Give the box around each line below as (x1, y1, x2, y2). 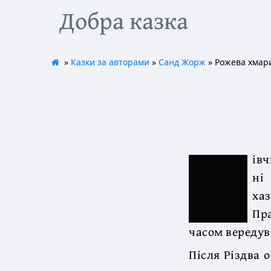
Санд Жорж (158, 56, 206, 68)
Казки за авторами (70, 56, 149, 68)
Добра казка (59, 2, 188, 38)
